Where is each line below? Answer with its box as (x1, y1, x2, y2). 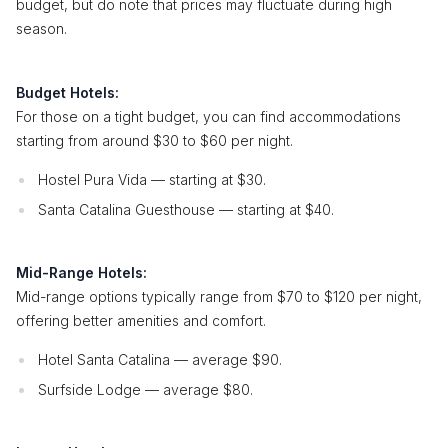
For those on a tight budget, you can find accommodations (16, 108, 401, 125)
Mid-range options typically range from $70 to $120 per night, (16, 288, 422, 305)
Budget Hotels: (16, 84, 119, 101)
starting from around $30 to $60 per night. (16, 132, 293, 149)
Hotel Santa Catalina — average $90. (38, 351, 282, 368)
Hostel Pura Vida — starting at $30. (38, 171, 266, 188)
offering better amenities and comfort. (16, 312, 266, 329)
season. (16, 20, 67, 37)
